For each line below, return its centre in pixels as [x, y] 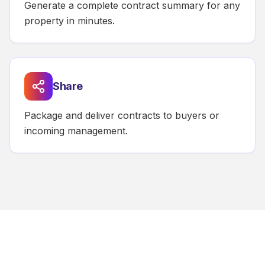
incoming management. [76, 131]
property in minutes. [70, 21]
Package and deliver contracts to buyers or [122, 116]
